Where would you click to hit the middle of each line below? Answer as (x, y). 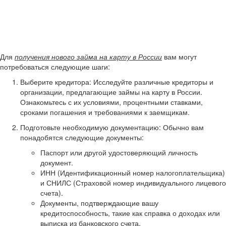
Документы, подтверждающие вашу (99, 203)
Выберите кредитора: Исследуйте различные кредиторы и (117, 82)
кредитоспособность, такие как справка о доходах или (130, 213)
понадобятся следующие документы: (82, 137)
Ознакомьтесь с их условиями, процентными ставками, (111, 102)
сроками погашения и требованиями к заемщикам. (105, 112)
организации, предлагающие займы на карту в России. (111, 92)
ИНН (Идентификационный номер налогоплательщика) (133, 173)
